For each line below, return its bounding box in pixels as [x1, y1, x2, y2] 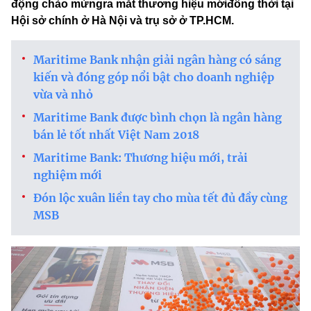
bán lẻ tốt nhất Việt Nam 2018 [33, 128, 199, 142]
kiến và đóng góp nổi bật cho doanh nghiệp [33, 70, 274, 85]
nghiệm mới [33, 168, 102, 183]
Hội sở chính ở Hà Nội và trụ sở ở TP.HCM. [11, 15, 234, 27]
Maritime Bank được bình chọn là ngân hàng [33, 110, 282, 125]
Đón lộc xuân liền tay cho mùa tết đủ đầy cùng [33, 191, 287, 205]
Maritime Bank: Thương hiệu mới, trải [33, 151, 248, 165]
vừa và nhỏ [33, 87, 93, 102]
